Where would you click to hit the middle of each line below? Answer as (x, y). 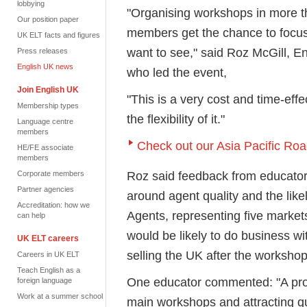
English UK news (45, 66)
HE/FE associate (45, 147)
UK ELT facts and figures (59, 35)
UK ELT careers (48, 238)
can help (31, 215)
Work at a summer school (60, 296)
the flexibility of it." (176, 119)
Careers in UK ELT (48, 254)
